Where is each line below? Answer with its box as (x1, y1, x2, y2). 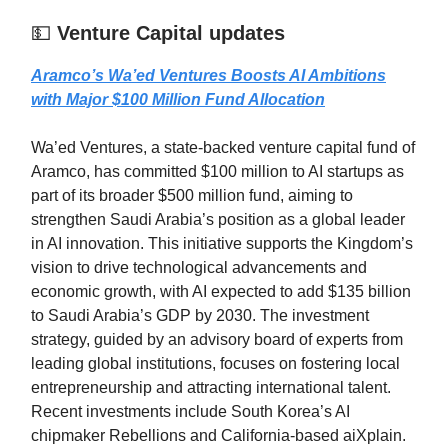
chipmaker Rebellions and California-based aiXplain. (31, 427, 406, 445)
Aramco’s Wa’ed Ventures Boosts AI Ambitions (31, 67, 386, 85)
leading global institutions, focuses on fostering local (31, 355, 400, 373)
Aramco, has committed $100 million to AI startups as (31, 163, 404, 181)
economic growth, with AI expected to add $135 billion (31, 283, 411, 301)
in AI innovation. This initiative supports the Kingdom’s (31, 235, 413, 253)
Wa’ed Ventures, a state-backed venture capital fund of (31, 139, 415, 157)
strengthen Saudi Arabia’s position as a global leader (31, 211, 405, 229)
